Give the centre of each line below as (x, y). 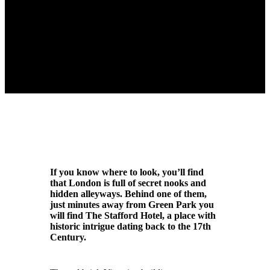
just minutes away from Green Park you (132, 204)
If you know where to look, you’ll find (127, 172)
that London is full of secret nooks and (128, 183)
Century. (68, 237)
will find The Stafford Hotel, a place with (133, 215)
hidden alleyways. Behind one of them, (128, 193)
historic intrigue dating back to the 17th (130, 226)
